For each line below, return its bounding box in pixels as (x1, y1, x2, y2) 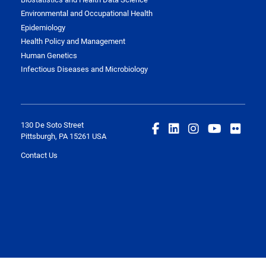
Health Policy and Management (21, 36, 125, 47)
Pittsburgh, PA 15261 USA (21, 131, 106, 142)
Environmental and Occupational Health (21, 8, 153, 19)
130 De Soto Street (21, 119, 84, 131)
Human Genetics (21, 49, 77, 61)
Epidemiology (21, 21, 65, 33)
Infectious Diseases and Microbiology (21, 64, 148, 75)
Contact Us (21, 150, 58, 161)
